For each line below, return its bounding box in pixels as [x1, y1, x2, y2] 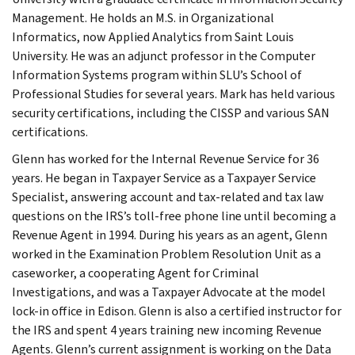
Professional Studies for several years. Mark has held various [12, 85, 335, 102]
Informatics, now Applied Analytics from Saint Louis [12, 28, 294, 45]
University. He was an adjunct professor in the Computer [12, 47, 315, 64]
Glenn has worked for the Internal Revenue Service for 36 [12, 150, 319, 167]
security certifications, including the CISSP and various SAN [12, 104, 330, 121]
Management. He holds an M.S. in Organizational [12, 9, 274, 26]
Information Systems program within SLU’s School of [12, 66, 302, 83]
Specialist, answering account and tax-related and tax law [12, 188, 324, 205]
